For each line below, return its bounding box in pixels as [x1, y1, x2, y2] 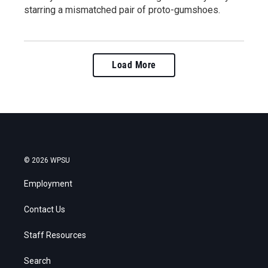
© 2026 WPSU [24, 156, 70, 165]
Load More [112, 59, 156, 71]
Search [24, 255, 51, 266]
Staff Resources [24, 230, 86, 240]
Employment [24, 178, 72, 188]
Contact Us [24, 204, 65, 214]
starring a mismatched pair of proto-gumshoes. [24, 4, 220, 16]
